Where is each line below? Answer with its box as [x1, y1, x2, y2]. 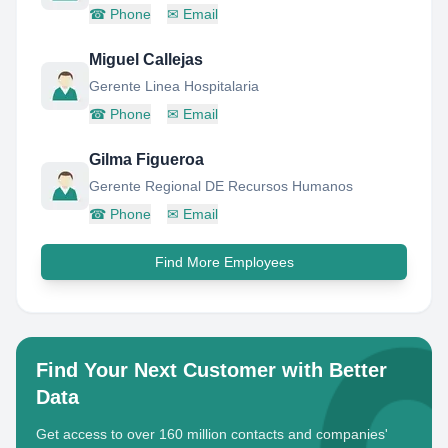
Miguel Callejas [89, 51, 203, 68]
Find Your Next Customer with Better [36, 359, 387, 381]
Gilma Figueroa [89, 151, 204, 168]
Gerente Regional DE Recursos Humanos [89, 178, 353, 194]
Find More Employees [154, 254, 294, 270]
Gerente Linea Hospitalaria [89, 78, 259, 94]
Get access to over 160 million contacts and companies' [36, 426, 388, 442]
